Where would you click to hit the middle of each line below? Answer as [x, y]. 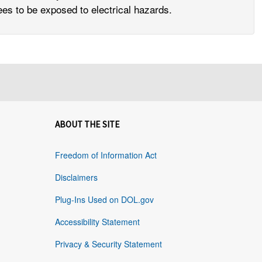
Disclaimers [76, 177]
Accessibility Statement [97, 222]
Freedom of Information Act [106, 155]
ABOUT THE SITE [87, 125]
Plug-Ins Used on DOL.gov [104, 200]
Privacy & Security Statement [108, 244]
